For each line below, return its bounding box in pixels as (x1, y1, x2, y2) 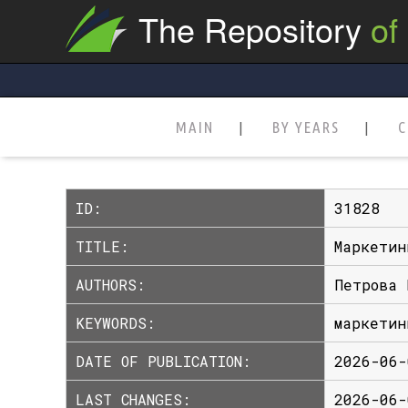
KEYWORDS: (76, 313, 155, 332)
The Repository (138, 5, 362, 52)
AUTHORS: (76, 275, 145, 294)
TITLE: (76, 237, 128, 256)
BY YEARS (271, 118, 340, 136)
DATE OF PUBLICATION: (76, 352, 250, 371)
